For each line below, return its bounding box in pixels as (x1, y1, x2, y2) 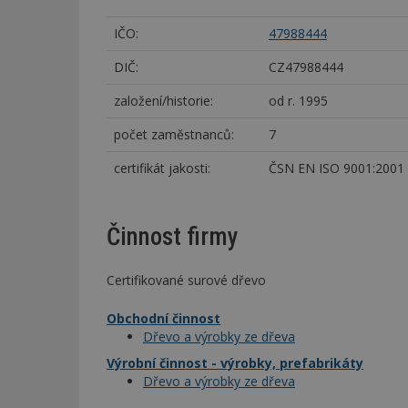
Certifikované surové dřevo (107, 270, 266, 289)
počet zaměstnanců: (114, 125, 234, 143)
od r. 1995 (269, 91, 328, 109)
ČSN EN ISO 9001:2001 (269, 158, 404, 177)
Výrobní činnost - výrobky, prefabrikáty (107, 353, 363, 372)
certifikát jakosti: (114, 158, 210, 177)
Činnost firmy (107, 222, 239, 252)
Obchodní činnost (107, 309, 220, 327)
